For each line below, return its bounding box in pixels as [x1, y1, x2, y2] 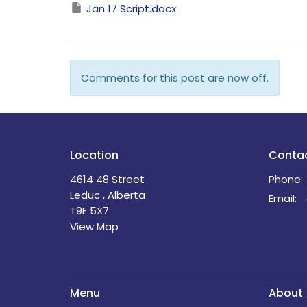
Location [70, 147, 119, 163]
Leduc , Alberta [70, 188, 145, 203]
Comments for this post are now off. [81, 70, 269, 85]
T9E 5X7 [70, 204, 109, 219]
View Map [70, 219, 119, 234]
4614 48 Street [70, 172, 145, 187]
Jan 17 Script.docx [86, 1, 176, 16]
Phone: [269, 172, 303, 187]
